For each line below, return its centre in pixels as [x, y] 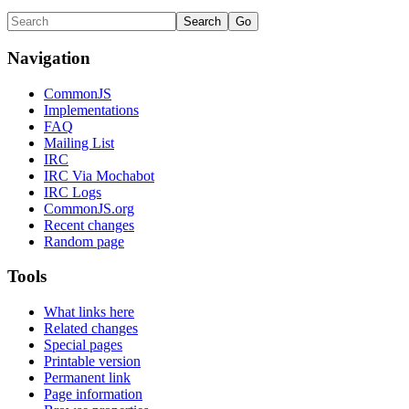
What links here [89, 311]
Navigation [49, 58]
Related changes [91, 328]
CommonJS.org [89, 208]
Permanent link [87, 377]
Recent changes [89, 225]
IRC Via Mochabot [99, 175]
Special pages [83, 344]
